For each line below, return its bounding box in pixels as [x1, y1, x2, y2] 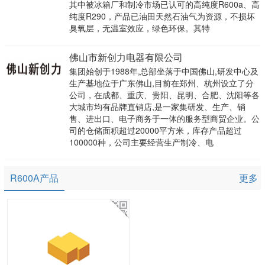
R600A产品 [9, 171, 59, 185]
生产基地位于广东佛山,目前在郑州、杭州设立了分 [69, 77, 254, 89]
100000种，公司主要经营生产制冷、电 [69, 136, 214, 148]
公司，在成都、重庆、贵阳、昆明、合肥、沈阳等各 [69, 89, 260, 101]
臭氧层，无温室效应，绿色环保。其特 [69, 22, 210, 34]
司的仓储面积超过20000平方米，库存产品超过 [69, 124, 242, 137]
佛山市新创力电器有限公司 [69, 50, 183, 64]
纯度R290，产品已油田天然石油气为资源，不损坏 [69, 10, 255, 22]
